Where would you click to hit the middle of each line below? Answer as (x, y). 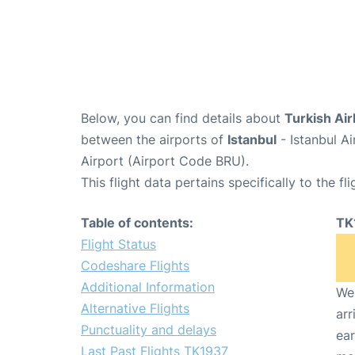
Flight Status (118, 244)
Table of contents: (137, 222)
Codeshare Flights (135, 265)
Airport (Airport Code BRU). (165, 160)
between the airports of (154, 139)
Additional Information (148, 286)
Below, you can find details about (183, 118)
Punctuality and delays (149, 329)
